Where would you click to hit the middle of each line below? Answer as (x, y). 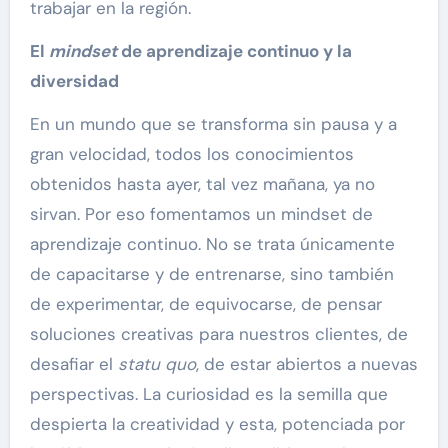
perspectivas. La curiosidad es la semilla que (208, 394)
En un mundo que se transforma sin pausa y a (213, 124)
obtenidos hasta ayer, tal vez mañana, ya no (202, 184)
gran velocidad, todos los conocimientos (191, 154)
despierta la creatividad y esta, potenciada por (217, 424)
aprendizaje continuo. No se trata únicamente (212, 244)
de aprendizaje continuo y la (234, 51)
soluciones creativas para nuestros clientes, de (218, 334)
